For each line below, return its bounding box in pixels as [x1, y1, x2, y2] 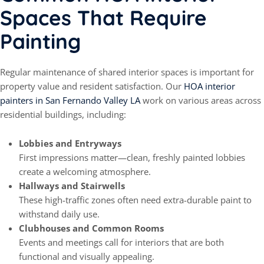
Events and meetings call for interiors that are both [19, 236, 224, 249]
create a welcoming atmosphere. [19, 166, 151, 178]
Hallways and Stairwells [19, 180, 125, 192]
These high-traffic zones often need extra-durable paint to [19, 194, 252, 206]
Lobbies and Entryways [19, 137, 121, 150]
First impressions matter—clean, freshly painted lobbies [19, 151, 245, 164]
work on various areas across [140, 94, 261, 107]
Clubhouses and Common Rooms [19, 222, 164, 235]
